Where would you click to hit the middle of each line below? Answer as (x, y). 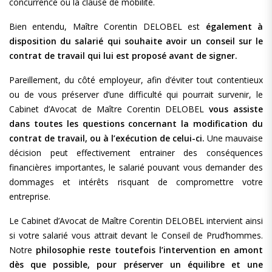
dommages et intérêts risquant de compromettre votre (136, 182)
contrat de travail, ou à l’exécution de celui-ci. (107, 138)
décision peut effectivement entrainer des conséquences (136, 153)
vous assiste (236, 109)
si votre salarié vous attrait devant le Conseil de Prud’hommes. (136, 235)
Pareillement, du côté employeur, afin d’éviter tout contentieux (136, 80)
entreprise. (30, 196)
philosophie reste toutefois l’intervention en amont (150, 250)
